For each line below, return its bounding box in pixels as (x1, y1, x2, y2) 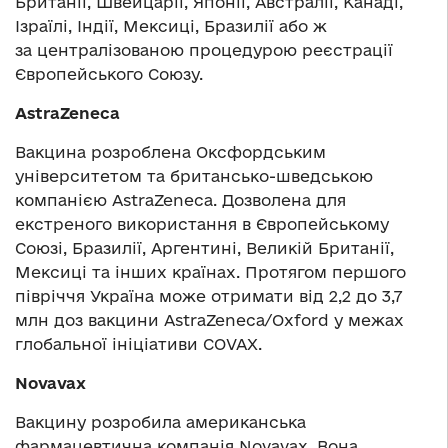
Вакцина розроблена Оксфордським (15, 143, 326, 162)
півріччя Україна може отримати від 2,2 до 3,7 (15, 287, 402, 306)
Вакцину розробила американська (15, 413, 306, 432)
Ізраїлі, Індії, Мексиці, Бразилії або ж (15, 17, 327, 36)
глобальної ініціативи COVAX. (15, 335, 262, 354)
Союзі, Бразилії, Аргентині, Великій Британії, (15, 239, 394, 258)
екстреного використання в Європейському (15, 215, 389, 234)
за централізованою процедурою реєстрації (15, 41, 393, 60)
